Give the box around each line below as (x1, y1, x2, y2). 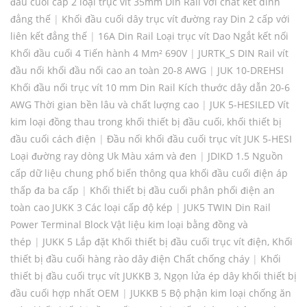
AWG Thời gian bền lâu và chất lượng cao (10, 98, 199, 112)
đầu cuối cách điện (10, 132, 96, 146)
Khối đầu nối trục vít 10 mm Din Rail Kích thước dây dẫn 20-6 (10, 81, 290, 95)
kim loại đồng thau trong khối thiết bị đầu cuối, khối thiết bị (10, 115, 282, 129)
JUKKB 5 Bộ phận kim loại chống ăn (130, 286, 291, 300)
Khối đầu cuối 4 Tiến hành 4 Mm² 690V (10, 47, 187, 60)
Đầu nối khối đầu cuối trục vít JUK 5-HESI (107, 132, 292, 146)
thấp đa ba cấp (10, 184, 79, 197)
